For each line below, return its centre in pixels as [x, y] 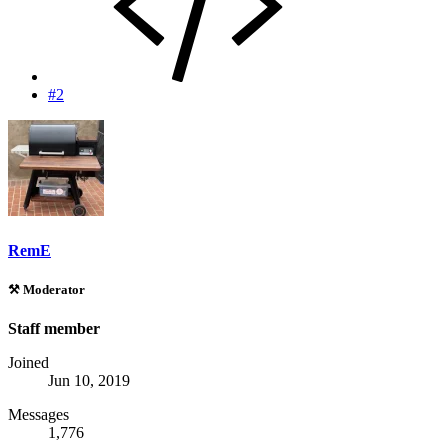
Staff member [54, 329]
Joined [28, 363]
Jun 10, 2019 [89, 381]
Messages [38, 415]
